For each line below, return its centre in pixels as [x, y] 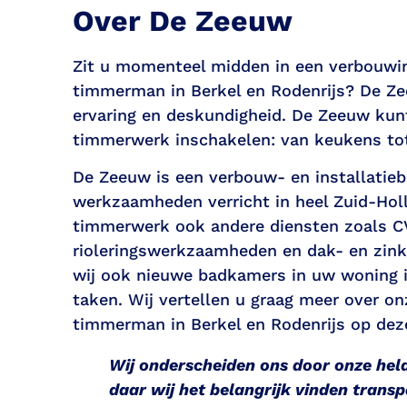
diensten [304, 225]
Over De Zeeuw [183, 20]
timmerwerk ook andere [171, 225]
